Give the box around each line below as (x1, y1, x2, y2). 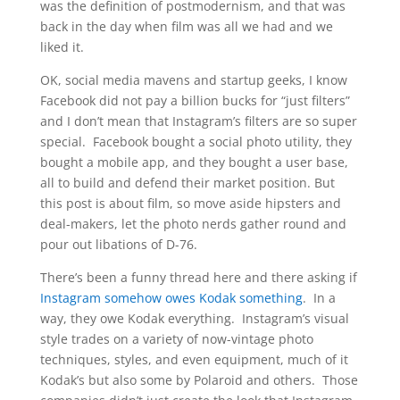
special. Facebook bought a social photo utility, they (39, 133, 352, 150)
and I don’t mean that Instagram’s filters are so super (39, 112, 357, 129)
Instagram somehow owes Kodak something (39, 289, 303, 306)
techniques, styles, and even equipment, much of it (39, 351, 348, 368)
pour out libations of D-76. (39, 236, 197, 253)
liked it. (39, 38, 84, 55)
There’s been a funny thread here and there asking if (39, 269, 357, 286)
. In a (302, 289, 336, 306)
